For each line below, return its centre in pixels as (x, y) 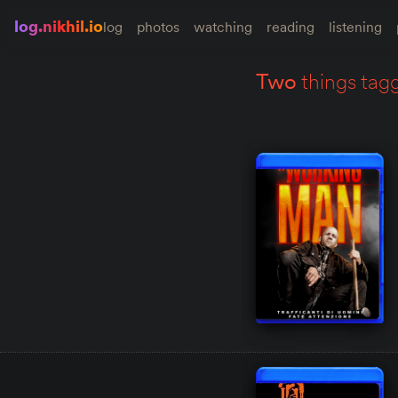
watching (223, 27)
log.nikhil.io (59, 26)
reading (291, 27)
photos (158, 27)
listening (355, 27)
